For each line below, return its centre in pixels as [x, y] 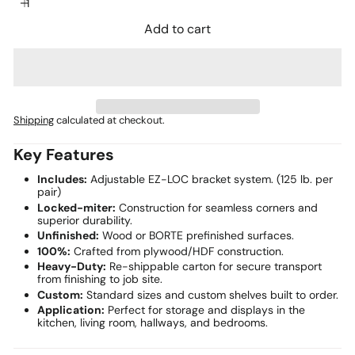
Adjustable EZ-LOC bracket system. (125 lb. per [210, 179]
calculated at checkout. [109, 120]
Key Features [64, 155]
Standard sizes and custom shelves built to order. [211, 294]
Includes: [62, 179]
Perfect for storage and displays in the [205, 310]
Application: [71, 310]
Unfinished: [68, 235]
